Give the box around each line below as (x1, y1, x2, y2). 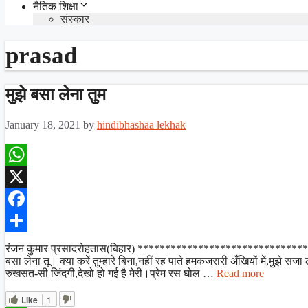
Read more (217, 267, 264, 279)
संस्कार (60, 12, 89, 25)
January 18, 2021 (5, 118, 80, 131)
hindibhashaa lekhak (97, 118, 186, 131)
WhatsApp (5, 170, 52, 182)
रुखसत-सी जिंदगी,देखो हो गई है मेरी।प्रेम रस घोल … (5, 267, 217, 279)
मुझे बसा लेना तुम (5, 85, 106, 104)
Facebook (5, 214, 48, 226)
